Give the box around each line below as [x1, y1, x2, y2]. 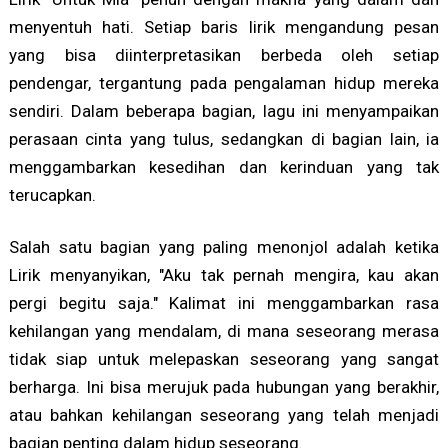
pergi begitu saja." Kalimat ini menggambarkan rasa [8, 293, 440, 314]
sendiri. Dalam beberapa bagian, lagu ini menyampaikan [8, 101, 440, 122]
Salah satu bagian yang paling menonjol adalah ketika [8, 237, 440, 258]
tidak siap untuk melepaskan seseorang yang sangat [8, 349, 440, 370]
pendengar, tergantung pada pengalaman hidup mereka [8, 73, 440, 94]
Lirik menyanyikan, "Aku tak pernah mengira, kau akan [8, 265, 440, 286]
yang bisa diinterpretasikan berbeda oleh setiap [8, 45, 440, 66]
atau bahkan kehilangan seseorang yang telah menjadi [8, 405, 440, 426]
